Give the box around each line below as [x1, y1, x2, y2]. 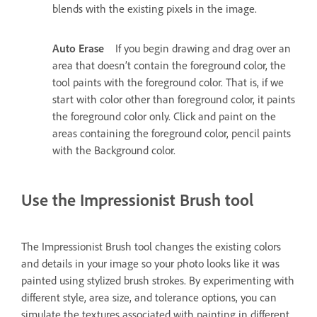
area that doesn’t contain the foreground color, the [52, 58, 286, 72]
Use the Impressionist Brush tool [21, 189, 253, 210]
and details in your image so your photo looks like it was [21, 256, 279, 270]
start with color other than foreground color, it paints [52, 92, 295, 106]
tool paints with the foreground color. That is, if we [52, 75, 284, 89]
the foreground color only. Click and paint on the [52, 109, 276, 123]
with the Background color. [52, 143, 175, 157]
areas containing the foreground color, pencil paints [52, 126, 291, 140]
